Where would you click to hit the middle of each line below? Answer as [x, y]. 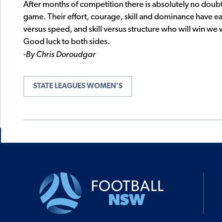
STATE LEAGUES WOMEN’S [78, 87]
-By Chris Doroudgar [59, 55]
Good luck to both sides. [67, 42]
